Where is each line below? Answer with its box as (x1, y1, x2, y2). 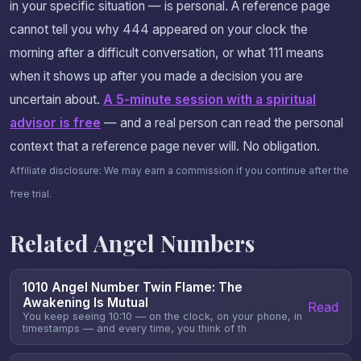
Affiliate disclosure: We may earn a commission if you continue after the (10, 164, 349, 177)
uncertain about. (10, 92, 103, 108)
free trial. (10, 188, 52, 201)
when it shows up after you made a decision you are (10, 68, 303, 85)
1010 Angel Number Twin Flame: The (23, 280, 243, 296)
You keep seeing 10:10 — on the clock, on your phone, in (23, 310, 302, 323)
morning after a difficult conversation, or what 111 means (10, 45, 324, 61)
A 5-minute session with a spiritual (103, 92, 316, 108)
